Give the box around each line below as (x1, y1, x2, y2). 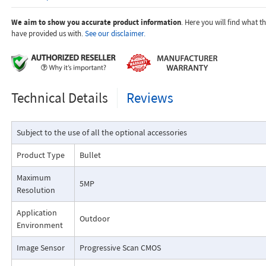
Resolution (16, 185, 55, 196)
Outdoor (79, 213, 110, 224)
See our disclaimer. (84, 28, 145, 39)
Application (16, 207, 57, 218)
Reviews (126, 89, 173, 107)
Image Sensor (16, 242, 65, 254)
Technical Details (11, 89, 108, 107)
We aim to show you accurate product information (11, 17, 181, 28)
